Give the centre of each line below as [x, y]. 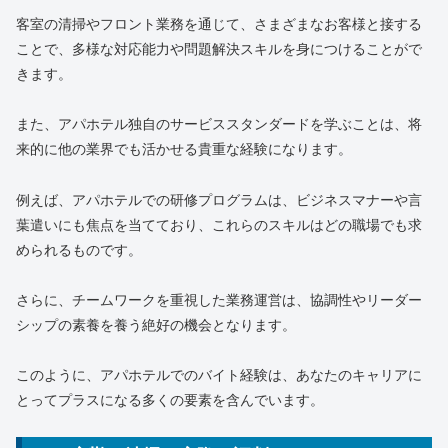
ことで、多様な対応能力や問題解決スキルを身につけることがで [219, 48]
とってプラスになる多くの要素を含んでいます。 [170, 398]
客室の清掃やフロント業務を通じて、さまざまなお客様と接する [219, 23]
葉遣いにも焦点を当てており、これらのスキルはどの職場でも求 [219, 223]
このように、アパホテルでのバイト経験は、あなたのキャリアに [219, 373]
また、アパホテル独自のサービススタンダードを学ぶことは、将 [219, 123]
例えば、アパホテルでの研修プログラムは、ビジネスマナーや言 [219, 198]
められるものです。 [79, 248]
